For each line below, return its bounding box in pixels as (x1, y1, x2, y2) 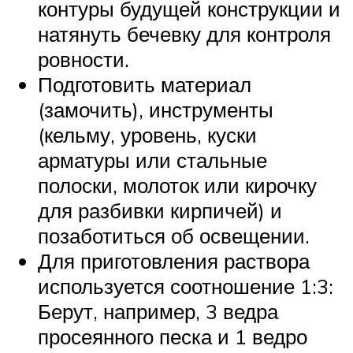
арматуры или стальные (38, 147, 267, 173)
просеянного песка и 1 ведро (38, 324, 307, 350)
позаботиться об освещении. (38, 223, 310, 249)
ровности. (38, 46, 129, 72)
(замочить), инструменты (38, 97, 273, 123)
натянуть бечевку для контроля (38, 21, 331, 47)
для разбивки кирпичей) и (38, 198, 282, 224)
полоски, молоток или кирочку (38, 173, 317, 199)
